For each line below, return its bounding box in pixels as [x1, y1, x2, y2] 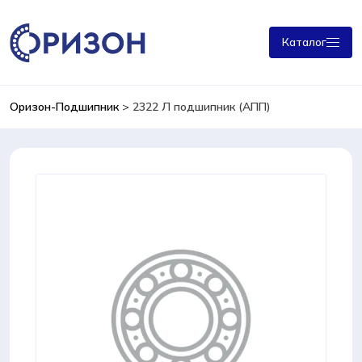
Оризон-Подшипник [10, 99, 119, 114]
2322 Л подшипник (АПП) [133, 99, 271, 114]
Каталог [282, 35, 326, 49]
